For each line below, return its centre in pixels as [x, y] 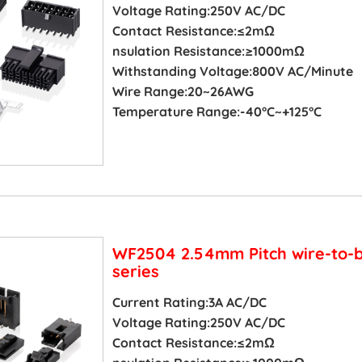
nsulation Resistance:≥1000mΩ [208, 51]
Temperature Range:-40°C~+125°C [217, 111]
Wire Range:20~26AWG [183, 91]
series [135, 271]
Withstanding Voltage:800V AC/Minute [232, 71]
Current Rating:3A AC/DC [189, 302]
